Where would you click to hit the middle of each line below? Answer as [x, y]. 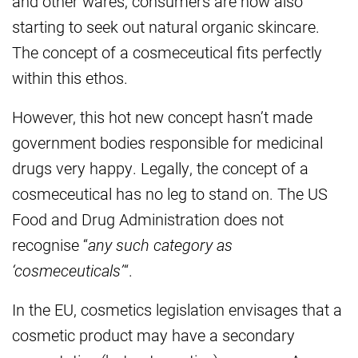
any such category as [160, 245]
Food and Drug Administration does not [148, 219]
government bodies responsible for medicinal [167, 142]
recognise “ [50, 245]
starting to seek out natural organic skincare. [166, 26]
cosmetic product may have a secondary [153, 335]
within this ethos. [70, 78]
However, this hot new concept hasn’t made [162, 117]
